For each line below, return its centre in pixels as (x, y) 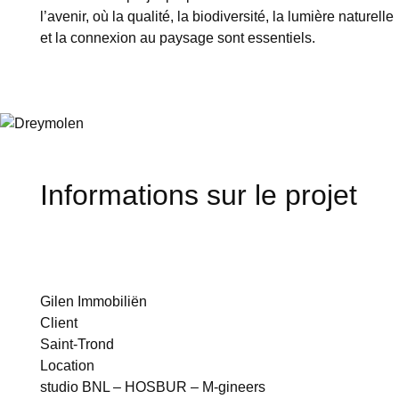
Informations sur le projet (199, 195)
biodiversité (229, 16)
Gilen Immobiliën (94, 301)
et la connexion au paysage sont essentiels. (178, 38)
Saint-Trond (77, 344)
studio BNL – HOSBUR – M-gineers (153, 387)
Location (68, 366)
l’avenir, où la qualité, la (117, 16)
